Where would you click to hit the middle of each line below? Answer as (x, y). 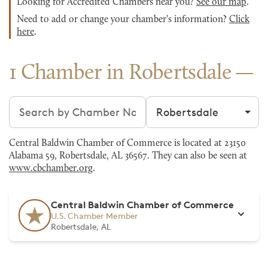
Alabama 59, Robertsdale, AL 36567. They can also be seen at (128, 156)
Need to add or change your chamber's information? (123, 20)
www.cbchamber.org (51, 169)
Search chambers (53, 103)
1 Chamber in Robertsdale (121, 74)
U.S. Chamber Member (95, 216)
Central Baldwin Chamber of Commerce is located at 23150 (127, 144)
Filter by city (177, 103)
